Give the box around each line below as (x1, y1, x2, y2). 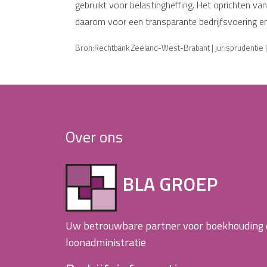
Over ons (66, 125, 123, 148)
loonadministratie (66, 234, 146, 250)
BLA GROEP (122, 169, 218, 198)
